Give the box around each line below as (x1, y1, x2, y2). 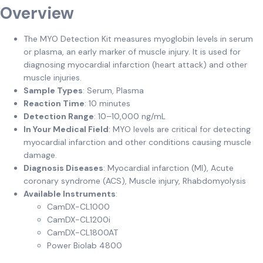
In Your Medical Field (23, 123, 109, 134)
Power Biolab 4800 (47, 240, 122, 251)
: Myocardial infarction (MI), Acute (103, 162, 234, 173)
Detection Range (23, 110, 94, 122)
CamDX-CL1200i (47, 214, 110, 225)
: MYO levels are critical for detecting (109, 123, 251, 134)
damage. (23, 149, 57, 160)
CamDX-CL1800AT (47, 227, 118, 238)
